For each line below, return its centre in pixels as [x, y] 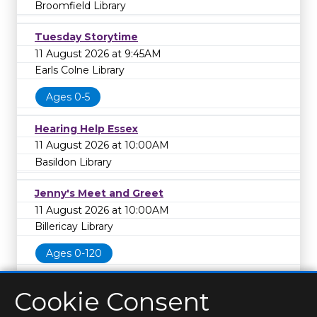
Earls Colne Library [80, 70]
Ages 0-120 [74, 253]
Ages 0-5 [68, 97]
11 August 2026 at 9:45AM [98, 53]
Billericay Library [74, 227]
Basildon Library [73, 162]
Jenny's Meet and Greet [99, 193]
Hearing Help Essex [86, 128]
